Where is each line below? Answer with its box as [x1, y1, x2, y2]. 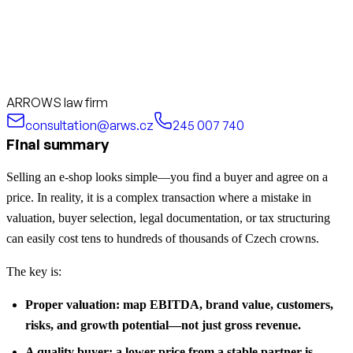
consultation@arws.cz [25, 117, 154, 133]
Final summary [6, 134, 109, 154]
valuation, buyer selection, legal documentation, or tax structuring [6, 210, 330, 225]
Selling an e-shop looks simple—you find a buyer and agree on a [6, 169, 328, 184]
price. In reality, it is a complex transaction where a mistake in [6, 190, 311, 204]
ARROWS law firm [6, 94, 108, 110]
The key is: [6, 264, 61, 278]
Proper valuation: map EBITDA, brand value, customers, [25, 297, 333, 311]
